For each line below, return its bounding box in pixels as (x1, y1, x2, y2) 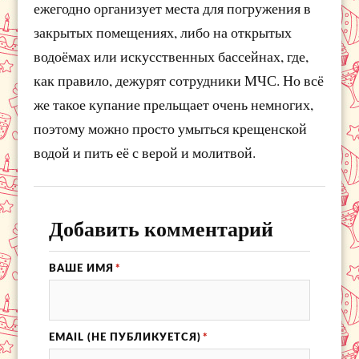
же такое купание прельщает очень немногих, (34, 95, 314, 115)
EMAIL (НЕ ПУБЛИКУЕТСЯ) (48, 333, 201, 343)
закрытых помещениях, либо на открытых (34, 22, 292, 42)
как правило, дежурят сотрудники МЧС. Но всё (34, 71, 325, 91)
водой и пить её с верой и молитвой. (34, 143, 256, 163)
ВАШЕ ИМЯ (48, 264, 114, 274)
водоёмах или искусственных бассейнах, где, (34, 46, 309, 67)
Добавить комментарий (48, 213, 273, 244)
